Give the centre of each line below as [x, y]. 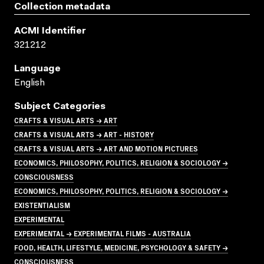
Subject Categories [60, 106]
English [29, 83]
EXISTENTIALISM [42, 204]
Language [37, 69]
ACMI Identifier [50, 31]
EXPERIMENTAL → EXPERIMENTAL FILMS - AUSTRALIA [103, 233]
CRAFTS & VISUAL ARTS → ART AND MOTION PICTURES [106, 148]
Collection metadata [62, 7]
